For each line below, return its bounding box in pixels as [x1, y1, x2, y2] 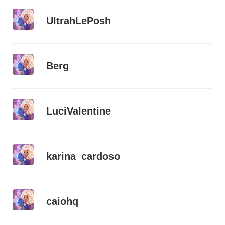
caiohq [46, 196, 78, 207]
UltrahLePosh [46, 15, 111, 27]
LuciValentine [46, 105, 111, 117]
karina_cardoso [46, 151, 120, 162]
